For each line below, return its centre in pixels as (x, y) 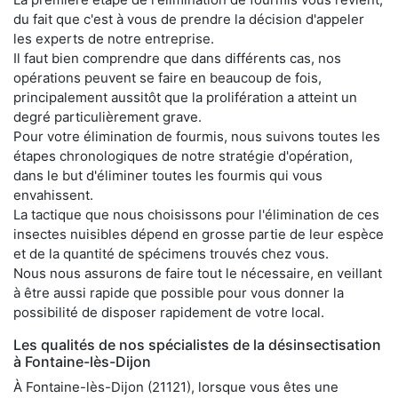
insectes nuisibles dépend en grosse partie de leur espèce (199, 234)
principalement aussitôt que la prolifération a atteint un (185, 97)
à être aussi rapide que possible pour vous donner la (179, 292)
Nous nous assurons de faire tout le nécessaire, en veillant (198, 273)
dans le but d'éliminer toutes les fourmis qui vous (168, 175)
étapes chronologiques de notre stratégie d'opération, (183, 155)
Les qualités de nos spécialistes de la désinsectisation (197, 344)
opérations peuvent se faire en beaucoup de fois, (167, 77)
